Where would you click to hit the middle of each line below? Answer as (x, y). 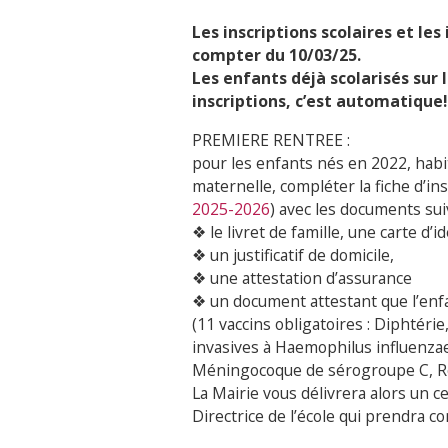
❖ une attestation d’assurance (302, 278)
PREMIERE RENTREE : (271, 140)
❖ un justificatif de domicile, (293, 255)
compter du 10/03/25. (276, 55)
